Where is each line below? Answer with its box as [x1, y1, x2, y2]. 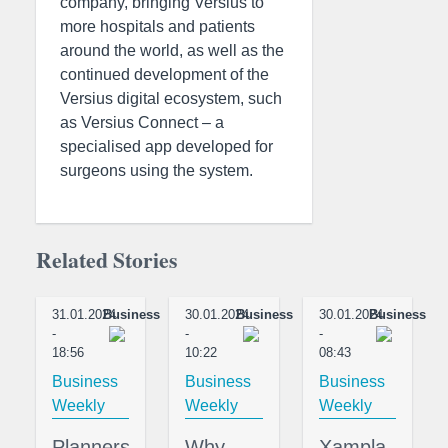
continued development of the [60, 65, 269, 83]
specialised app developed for [60, 137, 273, 155]
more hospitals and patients [60, 17, 255, 35]
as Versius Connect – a [60, 113, 224, 131]
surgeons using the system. [60, 161, 253, 179]
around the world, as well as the [60, 41, 284, 59]
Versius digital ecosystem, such [60, 89, 282, 107]
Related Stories [36, 243, 177, 275]
